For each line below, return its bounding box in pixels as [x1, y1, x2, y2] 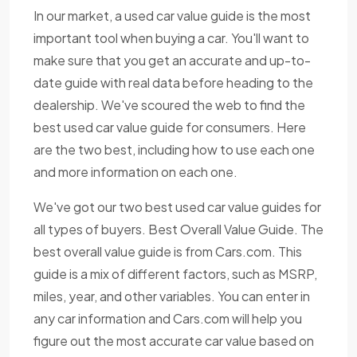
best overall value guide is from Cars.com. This [33, 243, 302, 261]
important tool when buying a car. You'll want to [33, 29, 309, 47]
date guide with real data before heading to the [33, 74, 313, 92]
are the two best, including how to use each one [33, 141, 315, 159]
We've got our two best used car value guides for [33, 198, 321, 216]
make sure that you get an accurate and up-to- [33, 52, 311, 69]
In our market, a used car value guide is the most [33, 7, 311, 25]
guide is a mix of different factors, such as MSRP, [33, 265, 317, 283]
